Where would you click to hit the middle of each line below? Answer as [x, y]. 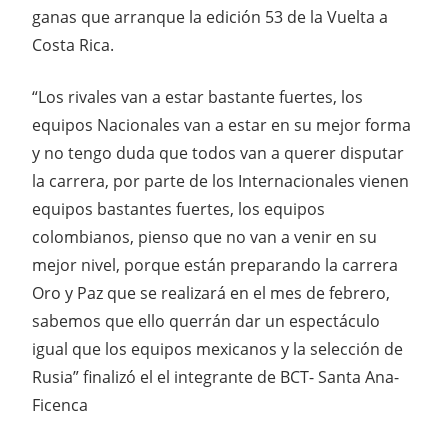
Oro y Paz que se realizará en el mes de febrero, [211, 292]
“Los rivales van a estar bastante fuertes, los [197, 96]
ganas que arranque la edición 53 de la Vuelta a [210, 16]
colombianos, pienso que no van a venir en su [204, 236]
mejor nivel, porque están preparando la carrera [215, 264]
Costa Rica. [73, 44]
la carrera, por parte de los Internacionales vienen [220, 180]
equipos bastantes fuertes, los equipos [178, 208]
